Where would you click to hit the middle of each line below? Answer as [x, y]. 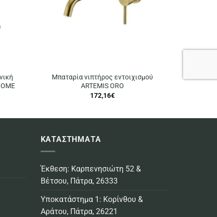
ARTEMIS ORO [102, 86]
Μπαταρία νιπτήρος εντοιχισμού [102, 77]
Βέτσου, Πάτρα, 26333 [79, 181]
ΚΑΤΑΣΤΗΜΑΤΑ [71, 139]
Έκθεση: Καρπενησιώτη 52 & [91, 169]
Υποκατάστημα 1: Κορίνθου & [92, 200]
